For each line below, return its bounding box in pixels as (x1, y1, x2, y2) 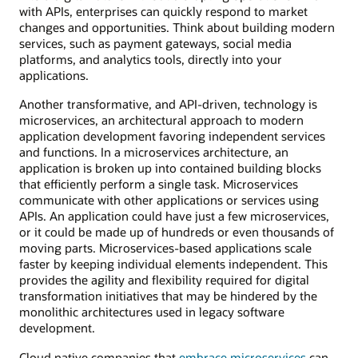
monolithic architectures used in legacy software (19, 304, 284, 320)
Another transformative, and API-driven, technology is (19, 96, 317, 113)
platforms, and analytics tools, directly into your (19, 51, 282, 68)
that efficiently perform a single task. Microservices (19, 176, 298, 193)
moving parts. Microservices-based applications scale (19, 240, 312, 257)
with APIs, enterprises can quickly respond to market (19, 3, 308, 20)
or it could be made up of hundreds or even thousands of (19, 224, 334, 241)
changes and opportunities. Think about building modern (19, 19, 335, 36)
